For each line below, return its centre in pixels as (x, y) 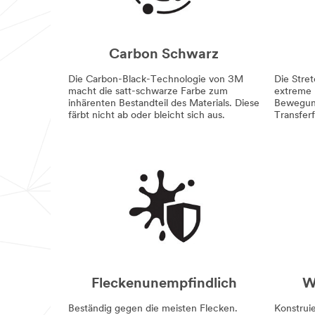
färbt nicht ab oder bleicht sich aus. (147, 115)
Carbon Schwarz (164, 54)
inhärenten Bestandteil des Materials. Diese (164, 103)
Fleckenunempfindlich (164, 284)
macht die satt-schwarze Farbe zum (148, 91)
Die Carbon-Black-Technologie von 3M (156, 79)
